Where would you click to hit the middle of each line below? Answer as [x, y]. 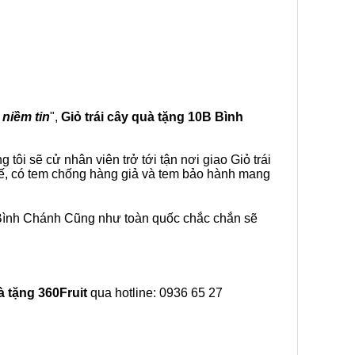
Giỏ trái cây [96, 117]
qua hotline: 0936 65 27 [155, 293]
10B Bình [216, 117]
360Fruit [63, 293]
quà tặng [160, 117]
